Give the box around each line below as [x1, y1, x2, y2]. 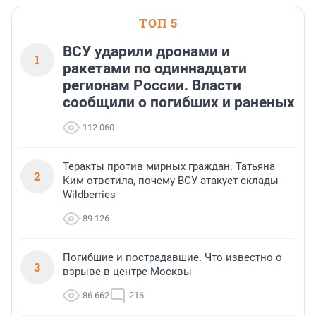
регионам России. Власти [63, 77, 241, 95]
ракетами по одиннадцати [63, 60, 247, 78]
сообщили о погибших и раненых [63, 94, 295, 111]
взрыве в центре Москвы [63, 265, 192, 279]
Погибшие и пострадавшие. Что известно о [63, 251, 282, 265]
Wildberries [63, 188, 116, 202]
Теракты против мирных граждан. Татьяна [63, 160, 275, 174]
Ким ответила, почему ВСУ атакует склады [63, 174, 279, 188]
